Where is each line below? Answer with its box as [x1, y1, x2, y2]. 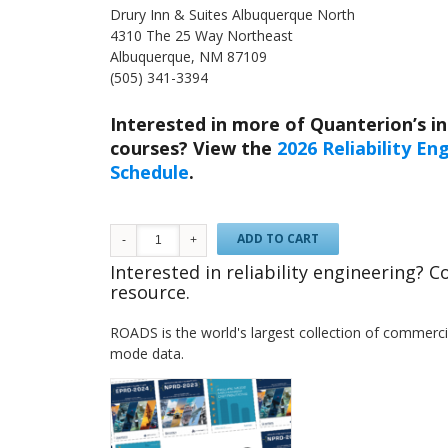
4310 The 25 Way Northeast [110, 26, 294, 45]
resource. [110, 279, 191, 304]
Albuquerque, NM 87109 [110, 47, 268, 66]
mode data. [110, 343, 185, 363]
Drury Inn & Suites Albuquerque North [110, 5, 356, 24]
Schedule [110, 159, 190, 184]
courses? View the [110, 135, 278, 160]
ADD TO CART [237, 229, 320, 247]
